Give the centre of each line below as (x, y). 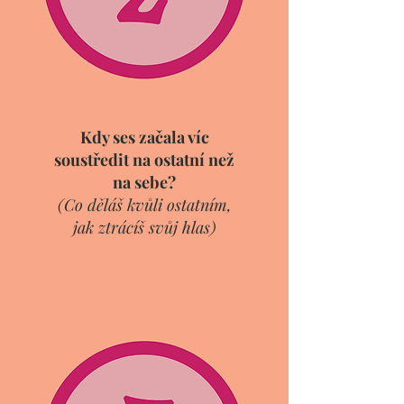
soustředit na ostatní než (144, 160)
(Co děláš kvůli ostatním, (144, 205)
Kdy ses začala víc (144, 137)
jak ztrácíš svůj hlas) (144, 227)
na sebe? (144, 182)
